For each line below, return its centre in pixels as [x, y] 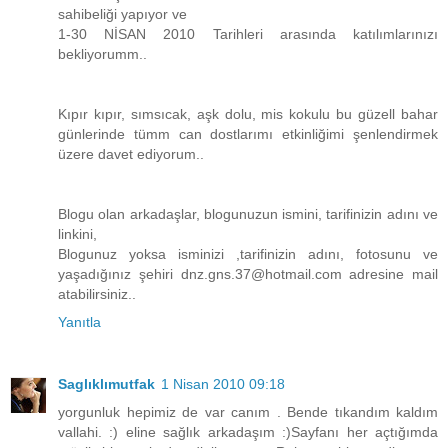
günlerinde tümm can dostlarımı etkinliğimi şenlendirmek [248, 134]
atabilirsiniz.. [97, 294]
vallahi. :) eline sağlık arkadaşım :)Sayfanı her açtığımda [248, 432]
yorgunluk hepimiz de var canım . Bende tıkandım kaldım [248, 412]
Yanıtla [79, 322]
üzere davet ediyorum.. [131, 154]
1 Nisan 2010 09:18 [223, 384]
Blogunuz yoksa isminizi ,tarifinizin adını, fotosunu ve [248, 254]
